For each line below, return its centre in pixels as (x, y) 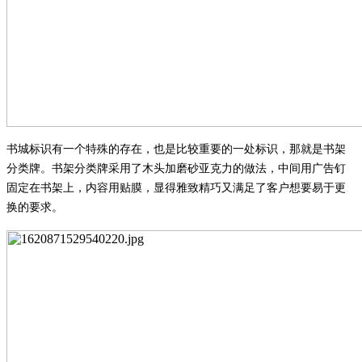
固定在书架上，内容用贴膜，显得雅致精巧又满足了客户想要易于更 (176, 187)
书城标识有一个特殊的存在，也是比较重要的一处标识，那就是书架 (176, 149)
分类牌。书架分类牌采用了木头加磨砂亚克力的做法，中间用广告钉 (176, 168)
